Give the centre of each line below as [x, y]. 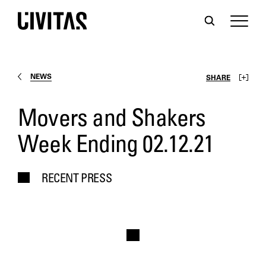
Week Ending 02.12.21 [116, 146]
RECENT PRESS [77, 179]
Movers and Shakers [112, 120]
